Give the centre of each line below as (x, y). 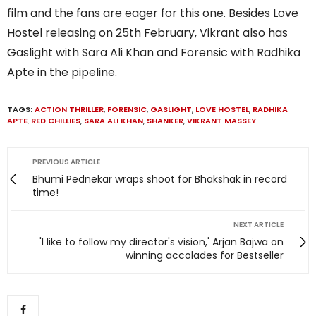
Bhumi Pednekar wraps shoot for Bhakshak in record (160, 179)
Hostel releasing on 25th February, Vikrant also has (147, 32)
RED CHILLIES (56, 120)
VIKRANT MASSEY (221, 120)
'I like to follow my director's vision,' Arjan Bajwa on (162, 242)
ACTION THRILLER (69, 109)
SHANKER (165, 120)
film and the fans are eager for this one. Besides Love (153, 13)
